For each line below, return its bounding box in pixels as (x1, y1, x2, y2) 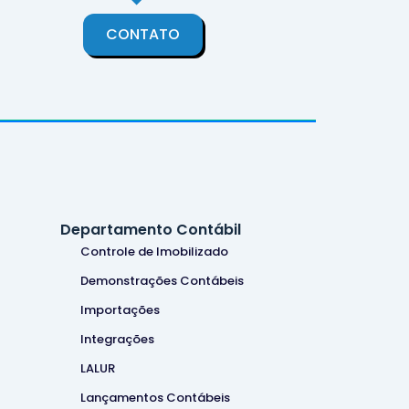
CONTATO (105, 23, 180, 45)
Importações (80, 300, 160, 319)
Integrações (80, 330, 154, 348)
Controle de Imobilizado (80, 242, 228, 260)
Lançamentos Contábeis (80, 388, 230, 406)
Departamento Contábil (60, 218, 241, 240)
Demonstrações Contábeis (80, 271, 244, 289)
